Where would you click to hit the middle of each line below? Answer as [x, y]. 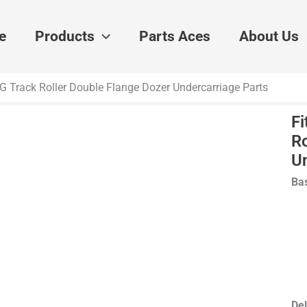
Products [65, 36]
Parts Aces [174, 36]
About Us [269, 36]
